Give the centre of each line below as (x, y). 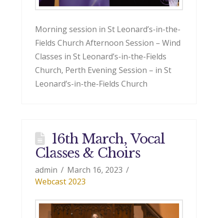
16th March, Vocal (108, 139)
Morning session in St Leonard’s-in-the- (108, 29)
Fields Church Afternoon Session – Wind (108, 43)
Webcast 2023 (60, 182)
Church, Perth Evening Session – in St (103, 70)
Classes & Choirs (88, 153)
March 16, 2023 (95, 170)
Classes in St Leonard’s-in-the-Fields (100, 57)
